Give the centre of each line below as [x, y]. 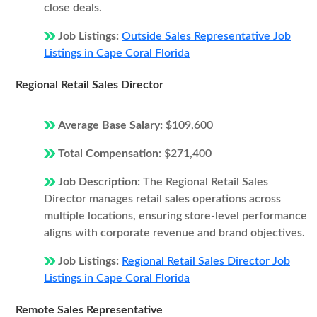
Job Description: [100, 182]
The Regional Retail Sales [206, 182]
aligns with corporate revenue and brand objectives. [174, 233]
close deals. [73, 8]
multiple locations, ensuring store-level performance [175, 216]
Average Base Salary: [112, 125]
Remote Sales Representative [89, 310]
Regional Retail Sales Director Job [206, 261]
